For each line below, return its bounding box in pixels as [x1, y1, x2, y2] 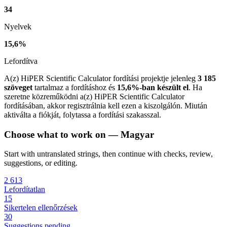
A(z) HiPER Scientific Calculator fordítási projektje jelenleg [4, 73, 198, 83]
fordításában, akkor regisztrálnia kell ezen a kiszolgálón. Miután [4, 101, 207, 110]
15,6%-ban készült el [117, 83, 188, 92]
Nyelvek [4, 22, 31, 31]
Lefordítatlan [4, 185, 45, 194]
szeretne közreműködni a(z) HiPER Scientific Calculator [4, 92, 184, 101]
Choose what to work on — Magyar [4, 129, 154, 140]
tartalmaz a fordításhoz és [32, 83, 117, 92]
